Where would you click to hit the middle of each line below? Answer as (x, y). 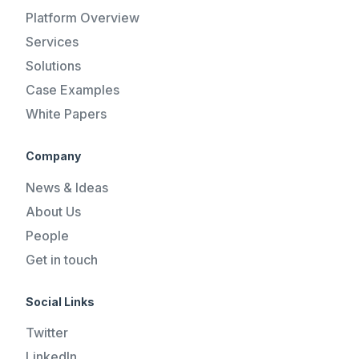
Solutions (54, 66)
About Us (54, 211)
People (48, 235)
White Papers (67, 114)
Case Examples (73, 90)
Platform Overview (83, 18)
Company (54, 156)
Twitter (47, 333)
